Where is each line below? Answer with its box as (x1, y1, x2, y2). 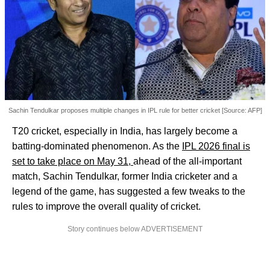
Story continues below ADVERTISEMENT (67, 224, 202, 233)
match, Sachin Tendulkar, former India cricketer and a (12, 171, 237, 181)
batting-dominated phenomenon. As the (12, 140, 182, 151)
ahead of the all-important (133, 155, 242, 166)
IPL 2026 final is (182, 140, 250, 151)
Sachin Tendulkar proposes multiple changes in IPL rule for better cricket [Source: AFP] (8, 106, 262, 114)
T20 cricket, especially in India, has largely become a (12, 125, 237, 136)
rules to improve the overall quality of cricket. (12, 201, 201, 212)
